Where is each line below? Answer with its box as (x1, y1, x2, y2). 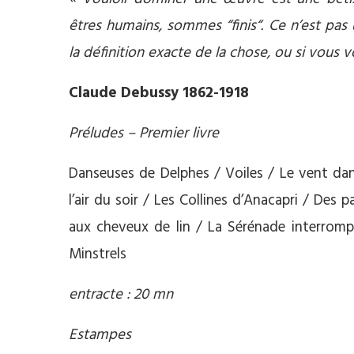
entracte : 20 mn (69, 282, 173, 307)
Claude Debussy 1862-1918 (69, 81, 249, 105)
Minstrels (69, 242, 126, 266)
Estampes (69, 322, 131, 347)
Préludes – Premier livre (69, 121, 219, 145)
